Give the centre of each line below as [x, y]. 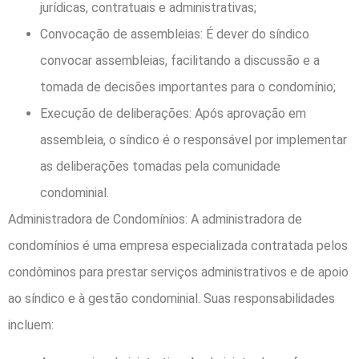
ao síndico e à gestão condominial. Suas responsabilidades [171, 298]
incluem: [31, 325]
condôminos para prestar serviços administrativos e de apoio [178, 272]
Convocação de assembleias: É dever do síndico [175, 34]
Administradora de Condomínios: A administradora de [155, 219]
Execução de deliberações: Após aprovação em [173, 113]
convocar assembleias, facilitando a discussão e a [180, 60]
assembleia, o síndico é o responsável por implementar [194, 139]
